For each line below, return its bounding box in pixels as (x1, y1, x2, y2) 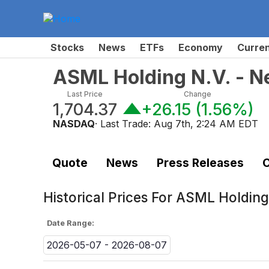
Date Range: (47, 219, 95, 228)
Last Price (67, 89, 103, 98)
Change (183, 89, 211, 98)
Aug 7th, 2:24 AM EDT (154, 117, 258, 130)
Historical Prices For (43, 189, 176, 205)
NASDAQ (53, 117, 95, 130)
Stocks (50, 41, 84, 53)
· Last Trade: (95, 117, 154, 130)
